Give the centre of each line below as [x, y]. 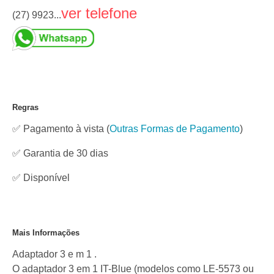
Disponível [46, 178]
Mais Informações [46, 233]
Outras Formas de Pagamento [175, 129]
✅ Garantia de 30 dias [60, 153]
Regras [25, 107]
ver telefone [99, 13]
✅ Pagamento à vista [58, 129]
